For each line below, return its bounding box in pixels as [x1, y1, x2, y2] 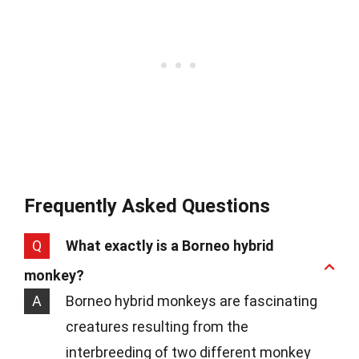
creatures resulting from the [66, 318, 248, 336]
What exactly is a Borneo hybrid [66, 237, 274, 255]
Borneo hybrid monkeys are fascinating [66, 292, 317, 310]
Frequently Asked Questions [24, 195, 270, 218]
